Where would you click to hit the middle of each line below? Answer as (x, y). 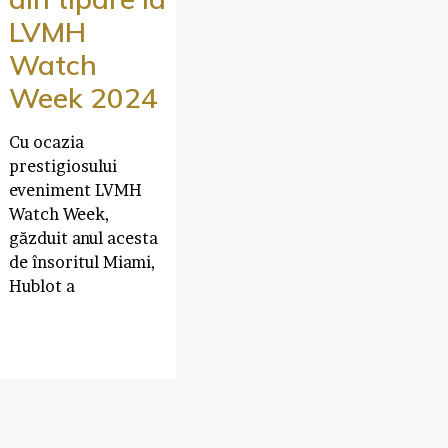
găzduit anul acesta (83, 237)
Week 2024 (83, 97)
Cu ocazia (46, 141)
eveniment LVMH (75, 189)
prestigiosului (62, 165)
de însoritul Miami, (81, 261)
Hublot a (41, 285)
